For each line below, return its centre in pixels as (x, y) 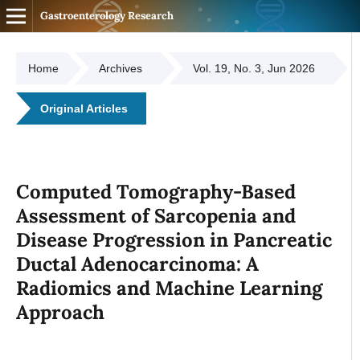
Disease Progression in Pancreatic (174, 239)
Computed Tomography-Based (155, 191)
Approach (60, 312)
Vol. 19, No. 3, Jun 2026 (254, 69)
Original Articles (84, 109)
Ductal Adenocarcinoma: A (137, 264)
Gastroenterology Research (106, 16)
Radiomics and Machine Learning (169, 288)
